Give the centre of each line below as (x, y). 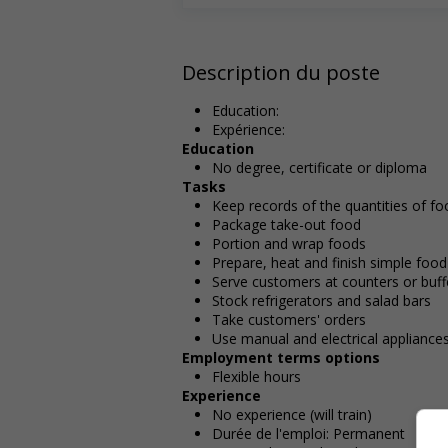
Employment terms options (281, 357)
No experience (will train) (292, 414)
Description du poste (281, 72)
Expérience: (248, 129)
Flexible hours (256, 376)
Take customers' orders (289, 319)
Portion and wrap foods (289, 243)
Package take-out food (286, 224)
